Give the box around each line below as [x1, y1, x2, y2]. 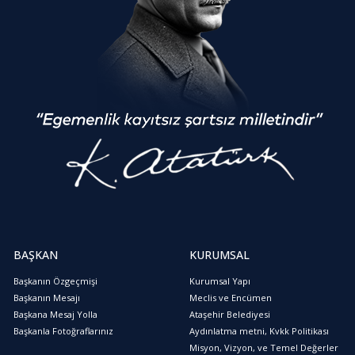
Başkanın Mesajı [13, 291, 80, 303]
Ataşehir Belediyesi [189, 307, 270, 320]
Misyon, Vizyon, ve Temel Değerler [189, 341, 338, 353]
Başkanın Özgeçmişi [13, 274, 97, 287]
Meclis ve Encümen [189, 291, 272, 303]
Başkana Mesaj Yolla [13, 307, 97, 320]
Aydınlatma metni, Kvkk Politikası [189, 324, 329, 337]
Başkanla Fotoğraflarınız [13, 324, 113, 337]
